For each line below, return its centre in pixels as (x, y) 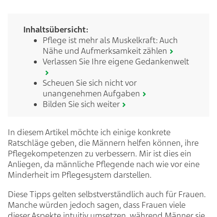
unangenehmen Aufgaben (91, 93)
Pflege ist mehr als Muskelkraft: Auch (110, 40)
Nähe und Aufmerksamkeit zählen (105, 51)
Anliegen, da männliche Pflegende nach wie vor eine (104, 164)
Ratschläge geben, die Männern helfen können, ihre (103, 143)
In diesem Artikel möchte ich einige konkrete (89, 132)
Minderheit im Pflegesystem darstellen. (81, 175)
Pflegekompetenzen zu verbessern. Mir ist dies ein (100, 154)
